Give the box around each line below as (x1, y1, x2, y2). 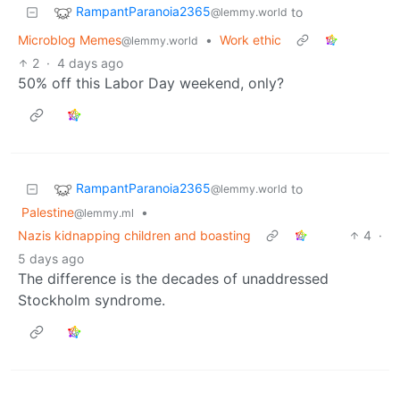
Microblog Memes (18, 31, 121, 47)
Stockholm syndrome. (18, 290, 165, 309)
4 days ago (57, 54, 124, 71)
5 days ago (18, 250, 84, 266)
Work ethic (220, 31, 281, 47)
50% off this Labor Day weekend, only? (18, 73, 284, 92)
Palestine (21, 204, 74, 220)
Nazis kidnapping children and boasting (18, 227, 251, 243)
